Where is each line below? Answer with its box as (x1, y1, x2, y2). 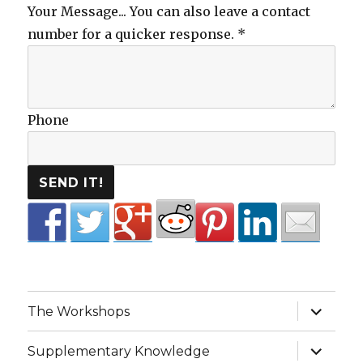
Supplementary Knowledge (28, 343, 211, 359)
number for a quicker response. (28, 26, 238, 42)
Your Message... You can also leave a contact (28, 3, 311, 19)
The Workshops (28, 303, 130, 319)
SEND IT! (39, 174, 104, 190)
